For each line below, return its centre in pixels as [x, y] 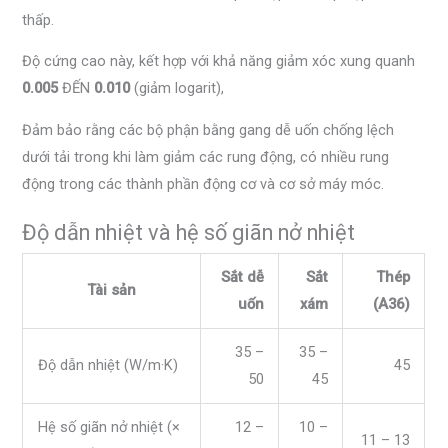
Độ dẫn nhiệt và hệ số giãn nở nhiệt [189, 232]
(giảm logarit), [177, 88]
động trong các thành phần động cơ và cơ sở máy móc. [203, 183]
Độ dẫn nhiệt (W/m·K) [108, 364]
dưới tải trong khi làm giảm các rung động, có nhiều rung [206, 156]
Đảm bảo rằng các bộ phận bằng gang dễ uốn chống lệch [208, 129]
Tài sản [112, 289]
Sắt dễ [242, 276]
